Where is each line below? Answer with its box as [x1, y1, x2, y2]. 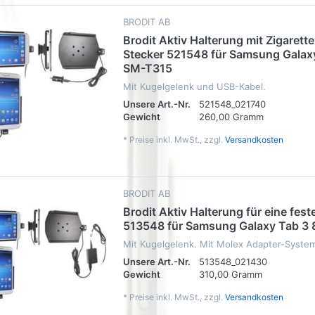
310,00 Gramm [199, 268, 262, 280]
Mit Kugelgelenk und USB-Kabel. [123, 81, 266, 93]
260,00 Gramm [199, 111, 264, 123]
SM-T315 [123, 61, 172, 76]
